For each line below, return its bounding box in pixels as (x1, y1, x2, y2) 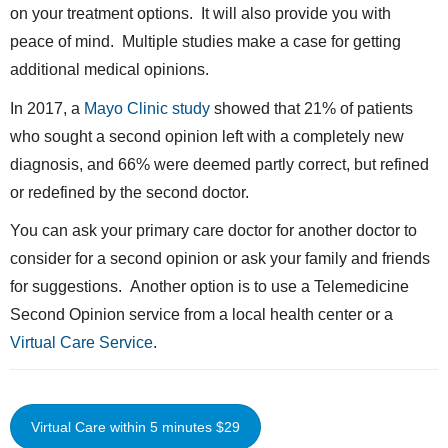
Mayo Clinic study (84, 99, 210, 117)
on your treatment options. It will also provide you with (10, 5, 391, 23)
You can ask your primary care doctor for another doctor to (10, 222, 417, 240)
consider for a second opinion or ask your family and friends (10, 250, 430, 268)
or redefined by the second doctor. (10, 183, 249, 201)
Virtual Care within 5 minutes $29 (31, 419, 240, 436)
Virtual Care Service (10, 334, 153, 352)
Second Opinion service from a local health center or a (10, 306, 393, 324)
